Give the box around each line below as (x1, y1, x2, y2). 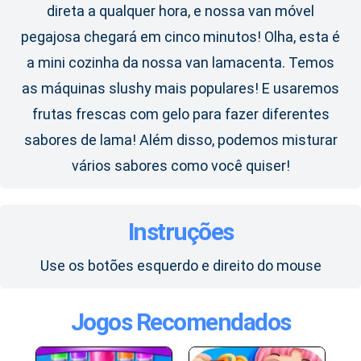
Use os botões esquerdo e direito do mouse (39, 257, 322, 275)
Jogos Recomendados (70, 308, 291, 337)
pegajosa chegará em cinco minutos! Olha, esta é (21, 28, 340, 46)
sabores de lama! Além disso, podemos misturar (23, 131, 338, 149)
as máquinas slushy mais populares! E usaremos (22, 80, 339, 98)
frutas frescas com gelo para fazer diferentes (31, 106, 330, 123)
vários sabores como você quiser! (71, 157, 290, 175)
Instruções (127, 218, 234, 247)
